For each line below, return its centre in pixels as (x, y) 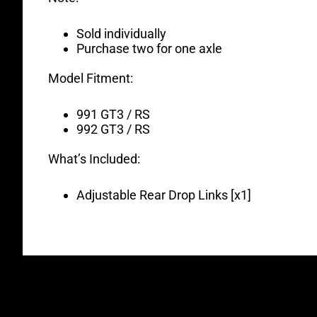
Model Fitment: (91, 79)
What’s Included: (94, 159)
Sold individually (121, 34)
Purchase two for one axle (149, 49)
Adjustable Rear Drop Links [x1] (164, 195)
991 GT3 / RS (113, 115)
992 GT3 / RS (113, 129)
